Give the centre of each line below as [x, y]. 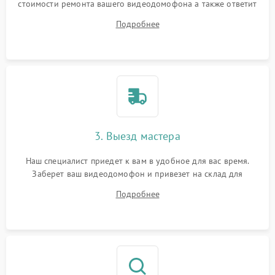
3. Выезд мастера [137, 136]
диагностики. [137, 187]
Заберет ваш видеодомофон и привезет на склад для [137, 174]
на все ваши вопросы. [137, 17]
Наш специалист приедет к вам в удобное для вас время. [137, 161]
